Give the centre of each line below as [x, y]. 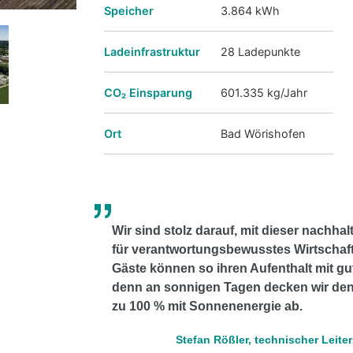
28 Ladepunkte [260, 52]
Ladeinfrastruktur [152, 52]
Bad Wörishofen [263, 134]
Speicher [129, 11]
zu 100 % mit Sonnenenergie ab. [207, 307]
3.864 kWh [250, 11]
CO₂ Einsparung [148, 93]
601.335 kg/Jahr [264, 93]
